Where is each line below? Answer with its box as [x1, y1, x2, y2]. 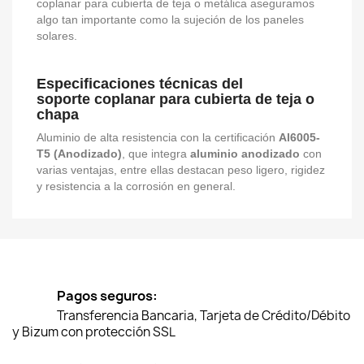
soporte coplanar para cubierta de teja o [37, 91, 314, 107]
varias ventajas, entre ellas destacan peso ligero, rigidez [37, 163, 325, 176]
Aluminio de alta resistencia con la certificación [37, 131, 279, 144]
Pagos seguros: [57, 287, 158, 305]
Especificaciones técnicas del [37, 76, 243, 92]
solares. [37, 29, 77, 42]
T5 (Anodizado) [37, 147, 122, 160]
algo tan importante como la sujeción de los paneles [37, 13, 304, 26]
